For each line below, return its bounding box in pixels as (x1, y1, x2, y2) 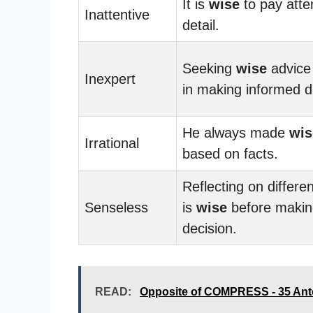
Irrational (85, 135, 139, 151)
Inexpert (85, 71, 136, 87)
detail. (182, 17, 219, 33)
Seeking (182, 60, 236, 76)
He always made (182, 124, 289, 140)
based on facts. (182, 145, 278, 161)
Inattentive (85, 6, 150, 22)
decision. (182, 220, 237, 236)
